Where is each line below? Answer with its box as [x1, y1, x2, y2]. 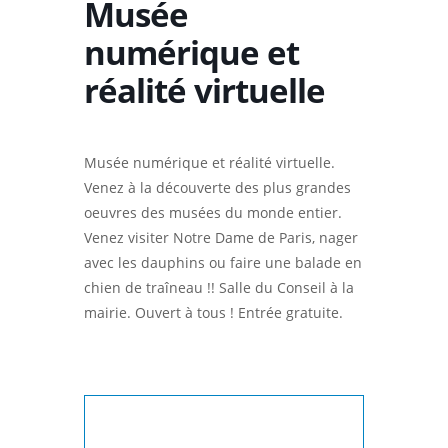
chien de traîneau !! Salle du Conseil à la [84, 278, 354, 297]
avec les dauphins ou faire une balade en [84, 253, 362, 272]
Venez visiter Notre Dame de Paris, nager [84, 228, 358, 247]
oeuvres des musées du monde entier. [84, 203, 342, 222]
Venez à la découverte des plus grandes [84, 178, 351, 197]
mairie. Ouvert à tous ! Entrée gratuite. [84, 303, 343, 322]
